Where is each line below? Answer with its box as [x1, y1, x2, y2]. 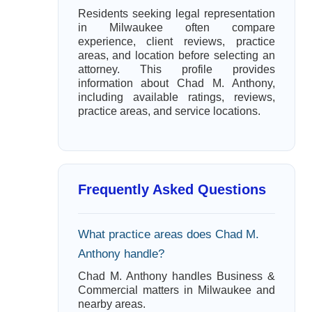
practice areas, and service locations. [77, 105, 260, 117]
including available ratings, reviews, [77, 91, 275, 103]
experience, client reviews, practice [77, 36, 275, 47]
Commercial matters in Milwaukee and [77, 284, 275, 296]
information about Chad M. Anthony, [77, 77, 275, 89]
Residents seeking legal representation [77, 8, 275, 19]
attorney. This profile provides [77, 63, 275, 75]
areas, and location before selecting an [77, 49, 275, 61]
